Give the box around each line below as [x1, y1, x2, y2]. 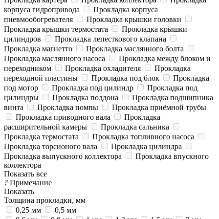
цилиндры [4, 93, 39, 102]
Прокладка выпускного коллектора [4, 152, 122, 160]
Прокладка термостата [4, 132, 79, 141]
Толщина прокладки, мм [4, 196, 86, 204]
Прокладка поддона [52, 93, 118, 102]
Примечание [10, 178, 52, 187]
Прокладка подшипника [132, 93, 213, 102]
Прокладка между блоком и [119, 54, 211, 63]
